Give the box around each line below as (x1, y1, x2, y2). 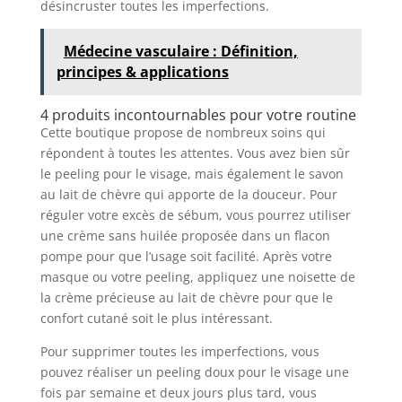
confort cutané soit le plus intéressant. (39, 309, 276, 327)
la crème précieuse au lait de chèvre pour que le (39, 288, 333, 306)
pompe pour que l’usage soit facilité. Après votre (39, 247, 332, 265)
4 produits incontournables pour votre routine (39, 104, 356, 125)
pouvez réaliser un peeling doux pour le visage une (39, 363, 349, 380)
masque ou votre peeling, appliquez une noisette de (39, 267, 355, 285)
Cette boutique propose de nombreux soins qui (39, 123, 326, 141)
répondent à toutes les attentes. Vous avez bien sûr (39, 144, 350, 162)
